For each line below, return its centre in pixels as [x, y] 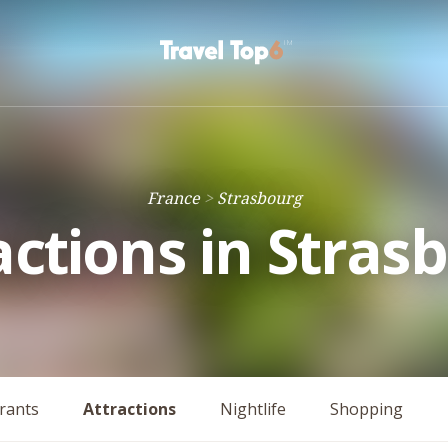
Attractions [129, 409]
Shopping [366, 409]
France [173, 198]
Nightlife [253, 409]
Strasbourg [259, 198]
